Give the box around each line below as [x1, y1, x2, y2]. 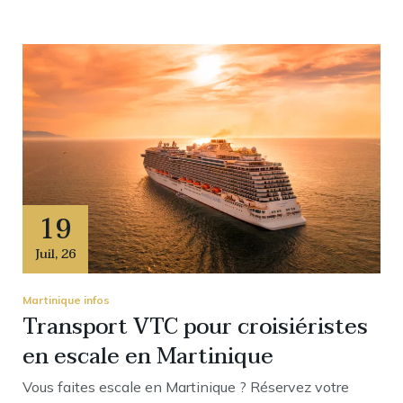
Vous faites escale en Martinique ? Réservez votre [22, 377, 349, 396]
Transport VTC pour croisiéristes [22, 308, 368, 345]
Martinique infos [22, 292, 110, 307]
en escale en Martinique [22, 337, 273, 375]
